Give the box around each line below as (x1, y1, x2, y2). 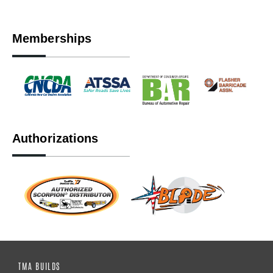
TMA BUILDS (18, 260, 61, 272)
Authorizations (12, 131, 99, 145)
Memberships (12, 32, 92, 46)
